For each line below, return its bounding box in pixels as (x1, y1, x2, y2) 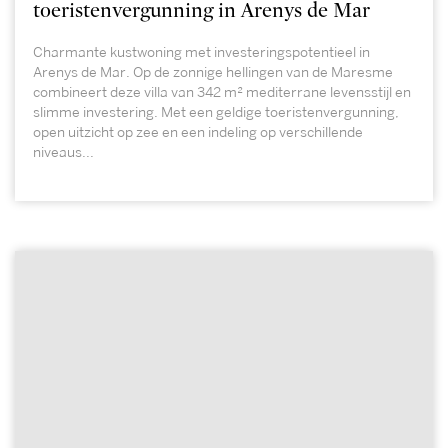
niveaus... (33, 146, 94, 159)
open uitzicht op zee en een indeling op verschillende (33, 126, 363, 139)
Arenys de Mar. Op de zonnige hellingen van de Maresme (33, 66, 393, 79)
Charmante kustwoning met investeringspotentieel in (33, 46, 370, 59)
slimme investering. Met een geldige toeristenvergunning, (33, 106, 399, 119)
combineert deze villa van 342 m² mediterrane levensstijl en (33, 86, 411, 99)
